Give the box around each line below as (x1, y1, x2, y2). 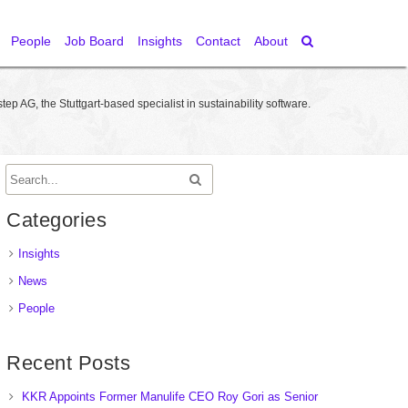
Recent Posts (6, 352, 130, 374)
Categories (6, 209, 107, 231)
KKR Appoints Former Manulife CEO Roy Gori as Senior (22, 390, 318, 403)
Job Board (65, 34, 124, 48)
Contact (196, 34, 240, 48)
